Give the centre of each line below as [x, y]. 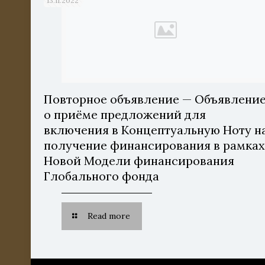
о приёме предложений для [125, 114]
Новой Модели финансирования [139, 161]
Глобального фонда [102, 176]
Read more [109, 216]
